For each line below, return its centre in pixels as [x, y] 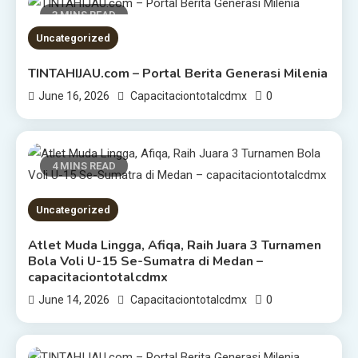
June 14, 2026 [74, 299]
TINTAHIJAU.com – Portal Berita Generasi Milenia [178, 73]
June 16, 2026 [74, 95]
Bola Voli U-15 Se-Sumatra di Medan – [146, 261]
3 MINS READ [84, 15]
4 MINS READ [84, 165]
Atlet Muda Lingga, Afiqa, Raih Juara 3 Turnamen [175, 245]
